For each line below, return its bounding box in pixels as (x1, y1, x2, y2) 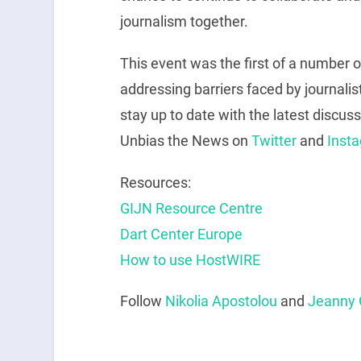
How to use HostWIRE (119, 251, 260, 268)
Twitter (251, 131, 297, 149)
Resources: (119, 173, 191, 191)
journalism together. (119, 13, 251, 31)
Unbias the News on (119, 131, 251, 149)
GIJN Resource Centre (119, 199, 263, 217)
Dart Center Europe (119, 225, 243, 243)
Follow (119, 293, 165, 310)
